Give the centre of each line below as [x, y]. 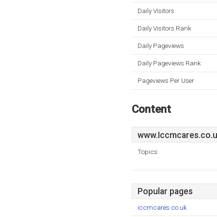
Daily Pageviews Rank [169, 63]
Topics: [148, 152]
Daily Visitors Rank [164, 28]
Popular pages [165, 191]
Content [151, 109]
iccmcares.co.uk [162, 207]
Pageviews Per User [166, 80]
